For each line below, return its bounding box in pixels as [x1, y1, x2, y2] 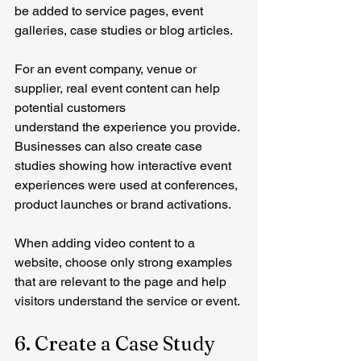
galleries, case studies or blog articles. [15, 22, 233, 38]
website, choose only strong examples [15, 254, 235, 270]
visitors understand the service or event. [15, 293, 240, 309]
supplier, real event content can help [15, 80, 223, 96]
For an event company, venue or [15, 60, 200, 77]
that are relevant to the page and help [15, 273, 230, 289]
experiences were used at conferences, [15, 176, 241, 193]
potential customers [15, 99, 129, 115]
